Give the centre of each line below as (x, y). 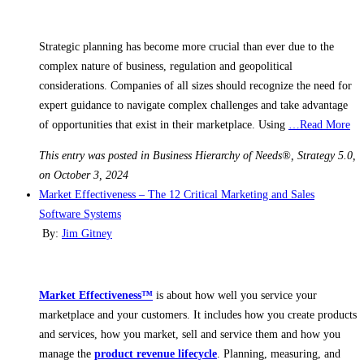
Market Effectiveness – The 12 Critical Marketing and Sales (177, 194)
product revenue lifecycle (156, 353)
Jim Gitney (87, 233)
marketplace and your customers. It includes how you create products (198, 314)
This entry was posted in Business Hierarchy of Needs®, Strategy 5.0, (197, 155)
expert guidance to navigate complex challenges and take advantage (193, 105)
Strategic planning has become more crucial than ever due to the (186, 46)
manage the (65, 353)
